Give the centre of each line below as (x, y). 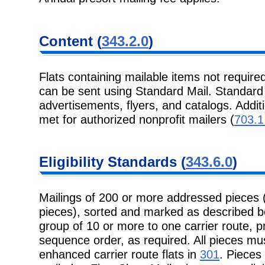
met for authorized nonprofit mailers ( (137, 119)
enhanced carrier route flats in (119, 254)
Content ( (70, 41)
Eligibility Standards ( (112, 162)
